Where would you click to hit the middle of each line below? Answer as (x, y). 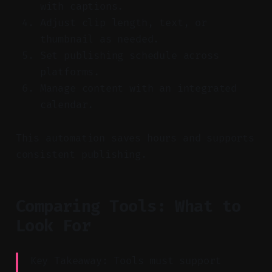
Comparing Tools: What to (128, 206)
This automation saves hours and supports (135, 138)
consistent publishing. (81, 154)
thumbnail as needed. (100, 39)
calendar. (67, 104)
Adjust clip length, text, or (123, 22)
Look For (53, 226)
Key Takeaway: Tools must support (126, 260)
